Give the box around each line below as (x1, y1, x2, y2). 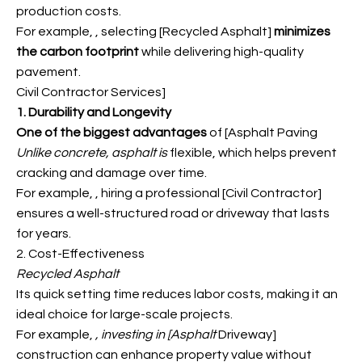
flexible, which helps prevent (167, 146, 337, 159)
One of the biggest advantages (16, 126, 207, 139)
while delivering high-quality (139, 45, 304, 58)
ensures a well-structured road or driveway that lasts (16, 207, 330, 220)
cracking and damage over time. (16, 166, 207, 179)
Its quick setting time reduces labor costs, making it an (16, 288, 338, 301)
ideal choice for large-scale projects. (16, 308, 233, 321)
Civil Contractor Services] (16, 86, 166, 99)
